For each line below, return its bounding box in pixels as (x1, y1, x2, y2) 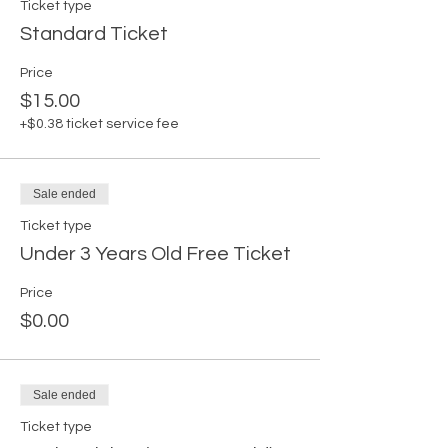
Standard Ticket (20, 24, 168, 44)
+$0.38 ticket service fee (20, 117, 179, 131)
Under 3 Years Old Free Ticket (20, 244, 291, 264)
